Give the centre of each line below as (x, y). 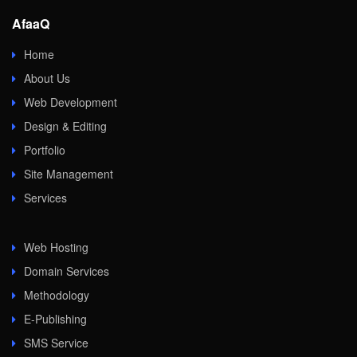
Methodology (57, 295)
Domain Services (67, 271)
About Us (47, 78)
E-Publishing (55, 319)
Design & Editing (65, 126)
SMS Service (56, 343)
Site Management (69, 174)
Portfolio (45, 150)
